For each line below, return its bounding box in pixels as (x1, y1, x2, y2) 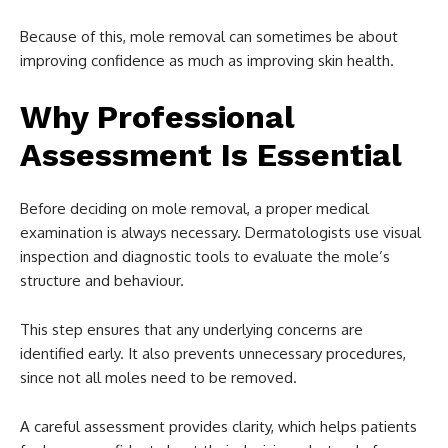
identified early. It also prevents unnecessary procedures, (20, 343, 406, 363)
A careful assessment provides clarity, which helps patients (20, 416, 417, 436)
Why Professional (20, 97, 295, 136)
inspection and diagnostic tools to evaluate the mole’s (20, 246, 390, 266)
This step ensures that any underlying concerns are (20, 319, 363, 339)
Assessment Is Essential (20, 135, 402, 174)
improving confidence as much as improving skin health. (20, 50, 394, 70)
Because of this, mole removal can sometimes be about (20, 26, 398, 46)
